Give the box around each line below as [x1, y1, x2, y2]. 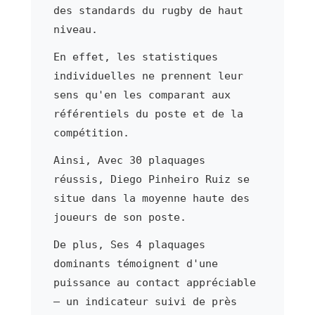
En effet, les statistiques [53, 50, 218, 63]
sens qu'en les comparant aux [53, 88, 231, 101]
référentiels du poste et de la [53, 107, 243, 120]
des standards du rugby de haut [53, 4, 243, 17]
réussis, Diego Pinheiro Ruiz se [53, 172, 250, 186]
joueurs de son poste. [53, 210, 186, 224]
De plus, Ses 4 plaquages [53, 238, 205, 251]
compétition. [53, 126, 129, 139]
